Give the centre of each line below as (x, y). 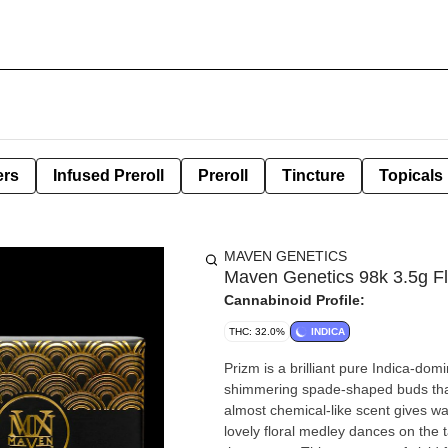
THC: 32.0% (257, 331)
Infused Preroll (108, 175)
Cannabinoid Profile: (294, 300)
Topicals (411, 175)
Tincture (313, 175)
